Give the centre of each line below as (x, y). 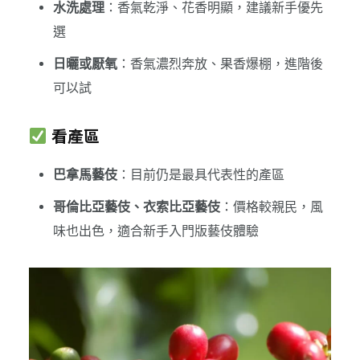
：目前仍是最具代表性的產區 (200, 174)
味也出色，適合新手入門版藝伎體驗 (155, 231)
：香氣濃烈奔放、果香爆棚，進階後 (220, 63)
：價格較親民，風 (271, 207)
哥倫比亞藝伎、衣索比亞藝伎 (136, 207)
